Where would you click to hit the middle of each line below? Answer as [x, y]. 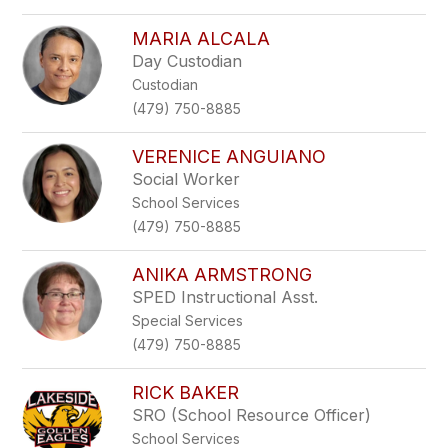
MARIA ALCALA [201, 38]
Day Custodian [187, 61]
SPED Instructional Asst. [225, 297]
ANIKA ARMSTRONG [222, 274]
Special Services [188, 320]
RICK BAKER [186, 392]
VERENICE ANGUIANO [229, 156]
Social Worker [186, 179]
